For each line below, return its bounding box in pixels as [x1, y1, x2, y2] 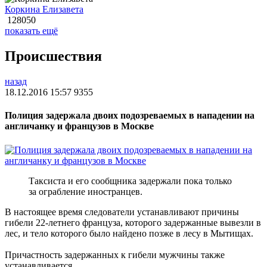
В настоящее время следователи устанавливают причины [5, 206, 239, 217]
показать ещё [5, 26, 58, 36]
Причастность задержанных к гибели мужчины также [5, 249, 225, 260]
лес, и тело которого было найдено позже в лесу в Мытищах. [5, 228, 253, 238]
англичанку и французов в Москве [5, 121, 154, 132]
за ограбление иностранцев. [29, 186, 142, 197]
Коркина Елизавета [5, 4, 83, 15]
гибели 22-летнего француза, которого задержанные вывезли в [5, 217, 261, 228]
